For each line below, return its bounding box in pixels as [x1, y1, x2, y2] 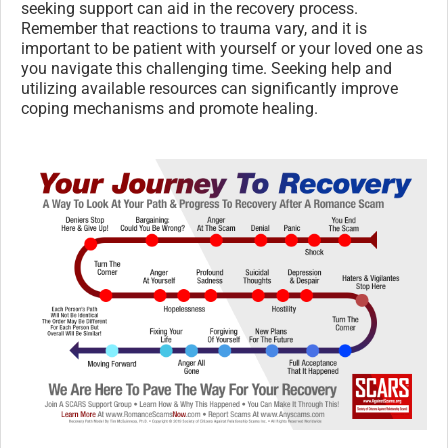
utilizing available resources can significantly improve [21, 78, 398, 98]
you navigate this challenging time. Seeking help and [21, 58, 392, 78]
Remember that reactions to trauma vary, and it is [21, 18, 367, 38]
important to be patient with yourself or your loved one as [21, 38, 423, 58]
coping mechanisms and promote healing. [21, 98, 318, 118]
